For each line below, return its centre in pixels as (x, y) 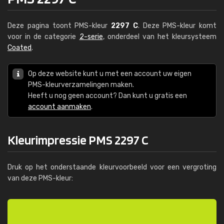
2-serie (91, 37)
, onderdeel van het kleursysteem (159, 37)
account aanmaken (59, 107)
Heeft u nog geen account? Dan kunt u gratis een (107, 96)
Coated (19, 48)
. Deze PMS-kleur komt (177, 26)
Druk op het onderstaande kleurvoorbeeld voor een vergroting (112, 167)
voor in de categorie (43, 37)
